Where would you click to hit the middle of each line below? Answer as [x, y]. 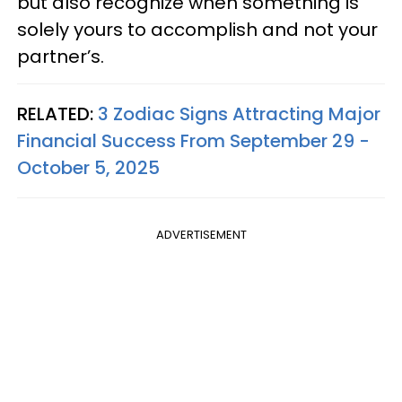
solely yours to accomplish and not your [197, 30]
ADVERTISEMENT [201, 235]
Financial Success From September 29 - [193, 141]
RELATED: [57, 114]
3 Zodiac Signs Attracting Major [239, 114]
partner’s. [61, 57]
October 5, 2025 [88, 168]
